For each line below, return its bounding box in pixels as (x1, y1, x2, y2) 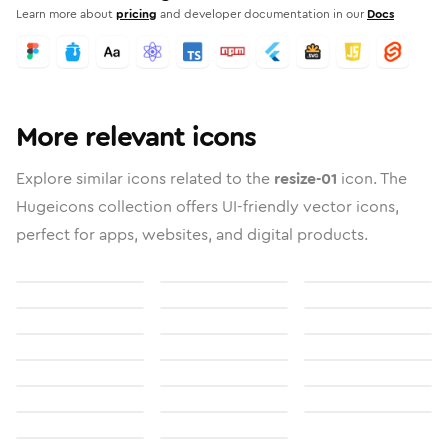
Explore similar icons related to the (16, 167, 274, 190)
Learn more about (16, 5, 113, 23)
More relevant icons (16, 117, 256, 157)
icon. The (337, 167, 407, 190)
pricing (116, 5, 157, 23)
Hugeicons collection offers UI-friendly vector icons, (16, 195, 399, 218)
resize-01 (274, 167, 337, 190)
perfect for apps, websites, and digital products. (16, 223, 368, 246)
